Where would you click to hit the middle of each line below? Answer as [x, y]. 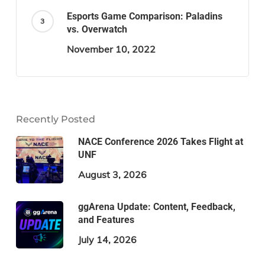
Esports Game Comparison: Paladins [144, 17]
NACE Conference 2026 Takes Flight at [160, 142]
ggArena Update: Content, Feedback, [156, 207]
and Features [106, 220]
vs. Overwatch [97, 30]
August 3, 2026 [112, 175]
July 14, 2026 [107, 240]
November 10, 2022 [111, 49]
